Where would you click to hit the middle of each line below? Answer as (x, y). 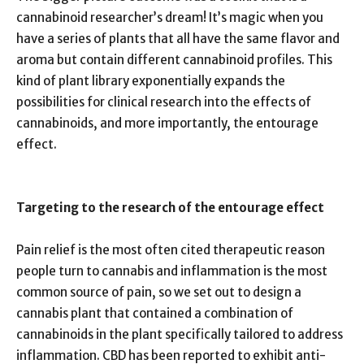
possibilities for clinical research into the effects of (164, 102)
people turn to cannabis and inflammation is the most (172, 271)
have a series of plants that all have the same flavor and (178, 38)
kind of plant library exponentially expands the (151, 80)
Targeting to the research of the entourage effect (170, 207)
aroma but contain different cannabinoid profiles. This (174, 59)
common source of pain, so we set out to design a (159, 292)
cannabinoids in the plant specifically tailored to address (180, 334)
